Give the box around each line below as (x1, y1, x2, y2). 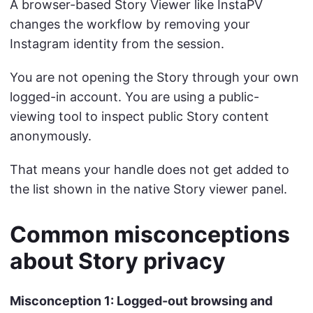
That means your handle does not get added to (10, 161, 289, 177)
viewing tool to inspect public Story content (10, 108, 269, 124)
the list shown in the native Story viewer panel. (10, 181, 287, 196)
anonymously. (10, 128, 92, 143)
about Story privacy (10, 247, 226, 275)
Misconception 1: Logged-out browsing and (10, 293, 272, 308)
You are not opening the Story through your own (10, 69, 299, 85)
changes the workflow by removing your (10, 16, 250, 31)
